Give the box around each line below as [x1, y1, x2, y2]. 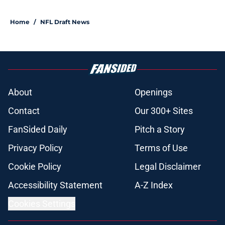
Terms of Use [135, 143, 188, 154]
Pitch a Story [135, 124, 185, 135]
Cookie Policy [8, 161, 61, 172]
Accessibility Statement [8, 180, 102, 191]
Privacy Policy [8, 143, 63, 154]
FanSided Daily [8, 124, 67, 135]
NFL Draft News [40, 18, 89, 26]
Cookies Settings [8, 198, 75, 209]
